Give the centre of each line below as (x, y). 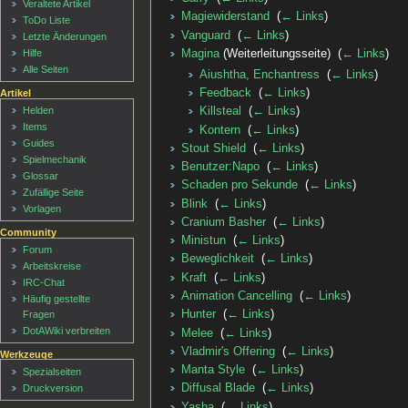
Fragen (39, 315)
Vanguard (205, 35)
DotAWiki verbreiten (67, 331)
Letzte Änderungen (65, 37)
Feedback (225, 93)
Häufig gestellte (57, 299)
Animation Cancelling (236, 296)
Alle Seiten (46, 70)
